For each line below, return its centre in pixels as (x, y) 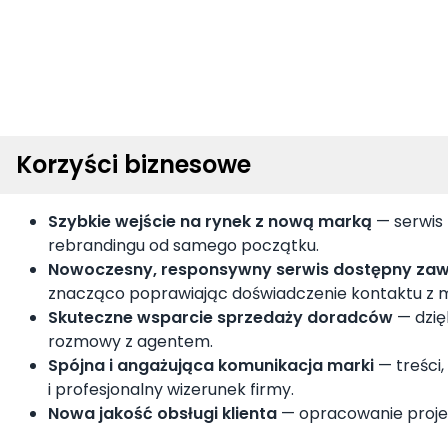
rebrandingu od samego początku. (183, 246)
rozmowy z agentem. (130, 342)
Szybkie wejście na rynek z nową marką (210, 222)
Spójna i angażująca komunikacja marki (211, 366)
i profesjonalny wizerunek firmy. (171, 390)
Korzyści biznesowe (133, 165)
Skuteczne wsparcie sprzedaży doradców (220, 318)
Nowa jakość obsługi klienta (162, 414)
